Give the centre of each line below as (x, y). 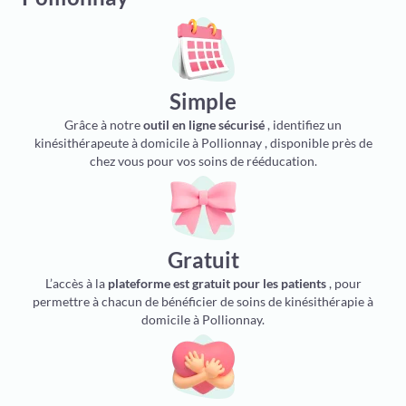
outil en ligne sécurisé (204, 125)
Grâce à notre (104, 125)
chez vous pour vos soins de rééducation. (203, 161)
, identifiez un (303, 125)
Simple (203, 101)
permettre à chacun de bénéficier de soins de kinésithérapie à (203, 301)
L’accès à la (76, 283)
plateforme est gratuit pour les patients (217, 283)
